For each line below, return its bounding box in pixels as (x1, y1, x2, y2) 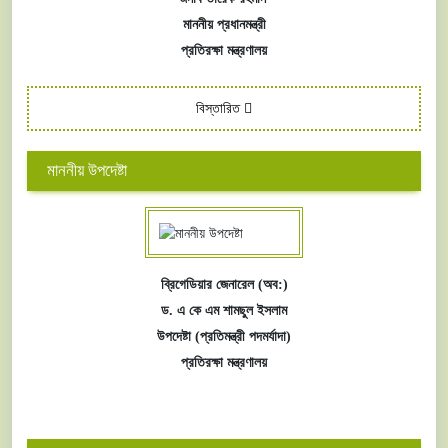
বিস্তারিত (196, 101, 244, 117)
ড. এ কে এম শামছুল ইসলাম (161, 302, 287, 318)
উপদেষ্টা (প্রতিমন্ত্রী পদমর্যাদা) (157, 328, 291, 344)
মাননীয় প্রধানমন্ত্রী (182, 16, 266, 33)
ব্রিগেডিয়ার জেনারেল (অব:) (160, 276, 288, 292)
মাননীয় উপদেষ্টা (47, 161, 127, 181)
